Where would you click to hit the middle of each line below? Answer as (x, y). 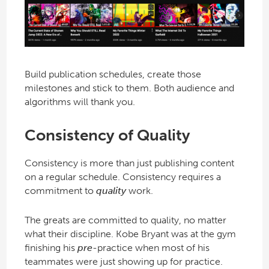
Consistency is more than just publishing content (129, 163)
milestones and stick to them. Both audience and (129, 88)
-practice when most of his (151, 247)
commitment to (60, 190)
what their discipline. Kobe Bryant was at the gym (130, 234)
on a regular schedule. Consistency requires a (122, 177)
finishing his (51, 247)
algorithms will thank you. (80, 102)
